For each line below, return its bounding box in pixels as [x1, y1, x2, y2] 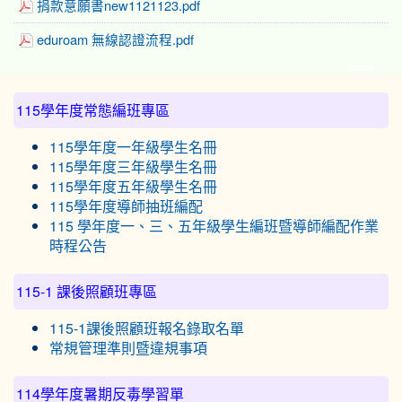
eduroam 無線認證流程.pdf [37, 33, 194, 47]
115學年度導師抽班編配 [49, 199, 203, 214]
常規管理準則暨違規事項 [49, 341, 207, 355]
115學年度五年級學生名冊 [49, 179, 217, 194]
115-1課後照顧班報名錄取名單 [49, 321, 244, 336]
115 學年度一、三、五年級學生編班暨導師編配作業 [49, 219, 379, 233]
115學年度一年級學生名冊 [49, 140, 217, 154]
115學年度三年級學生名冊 [49, 160, 217, 174]
